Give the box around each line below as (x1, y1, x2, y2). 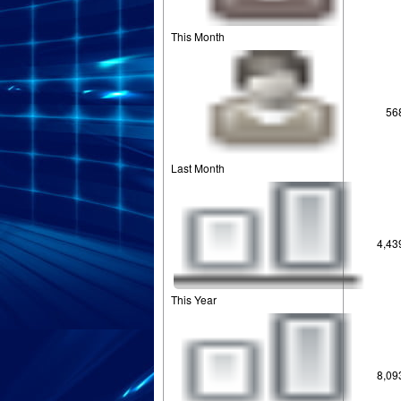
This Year (171, 292, 217, 307)
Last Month (171, 160, 225, 175)
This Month (171, 29, 225, 44)
